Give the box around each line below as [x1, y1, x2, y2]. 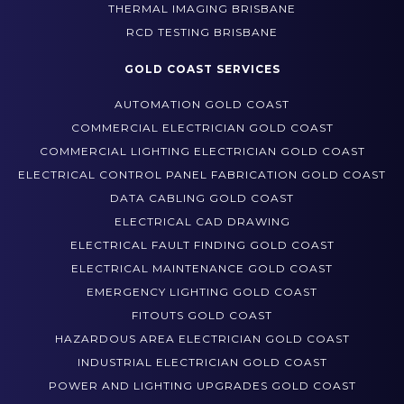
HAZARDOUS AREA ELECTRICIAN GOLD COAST [54, 359, 350, 373]
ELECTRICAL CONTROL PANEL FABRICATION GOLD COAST [18, 195, 386, 209]
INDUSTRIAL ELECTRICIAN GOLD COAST [77, 382, 327, 397]
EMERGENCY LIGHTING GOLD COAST [87, 312, 317, 326]
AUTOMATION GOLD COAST [115, 124, 289, 139]
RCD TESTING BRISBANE [126, 52, 278, 67]
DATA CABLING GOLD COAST [110, 218, 294, 233]
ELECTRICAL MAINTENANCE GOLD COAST [71, 289, 333, 303]
